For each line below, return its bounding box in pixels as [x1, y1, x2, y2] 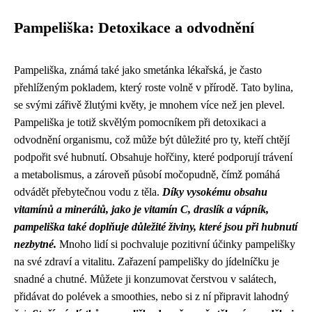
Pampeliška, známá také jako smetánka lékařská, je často [14, 63, 262, 76]
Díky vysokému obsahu [162, 185, 267, 198]
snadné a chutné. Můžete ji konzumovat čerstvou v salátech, [14, 272, 276, 285]
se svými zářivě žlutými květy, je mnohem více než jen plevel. [14, 98, 285, 111]
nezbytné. [14, 237, 59, 250]
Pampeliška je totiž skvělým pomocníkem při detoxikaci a [14, 116, 266, 128]
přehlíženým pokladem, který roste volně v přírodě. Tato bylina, [14, 81, 293, 93]
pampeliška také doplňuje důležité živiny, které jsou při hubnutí [14, 220, 297, 233]
